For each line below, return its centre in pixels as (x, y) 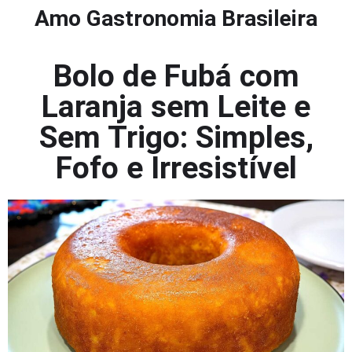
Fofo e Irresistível (176, 168)
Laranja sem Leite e (176, 107)
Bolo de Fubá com (176, 76)
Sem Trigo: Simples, (176, 137)
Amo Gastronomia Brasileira (176, 18)
